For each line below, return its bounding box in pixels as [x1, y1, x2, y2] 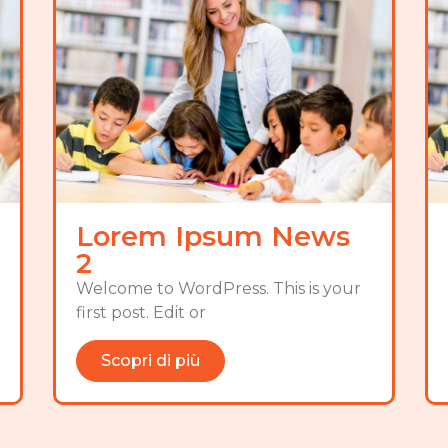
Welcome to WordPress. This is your [75, 279, 361, 299]
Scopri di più [100, 350, 200, 370]
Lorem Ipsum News [75, 220, 350, 254]
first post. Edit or [75, 303, 206, 323]
